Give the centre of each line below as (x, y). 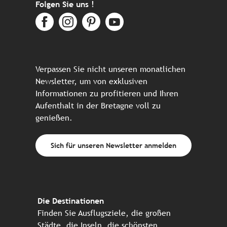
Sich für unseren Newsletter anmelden (113, 145)
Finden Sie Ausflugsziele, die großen (104, 213)
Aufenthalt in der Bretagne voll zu (98, 105)
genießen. (54, 118)
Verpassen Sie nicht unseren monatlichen (110, 69)
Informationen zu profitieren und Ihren (107, 93)
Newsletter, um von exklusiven (91, 81)
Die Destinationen (71, 201)
